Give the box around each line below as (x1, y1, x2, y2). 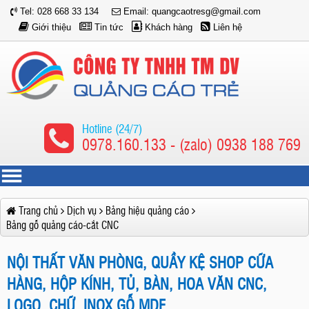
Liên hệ (213, 22, 242, 32)
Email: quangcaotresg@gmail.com (121, 6, 261, 17)
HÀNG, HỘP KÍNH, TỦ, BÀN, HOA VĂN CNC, (7, 272, 267, 294)
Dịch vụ (67, 203, 97, 217)
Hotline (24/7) (82, 120, 143, 136)
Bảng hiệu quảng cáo (106, 203, 189, 217)
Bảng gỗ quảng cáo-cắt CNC (6, 217, 119, 232)
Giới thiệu (32, 22, 71, 32)
